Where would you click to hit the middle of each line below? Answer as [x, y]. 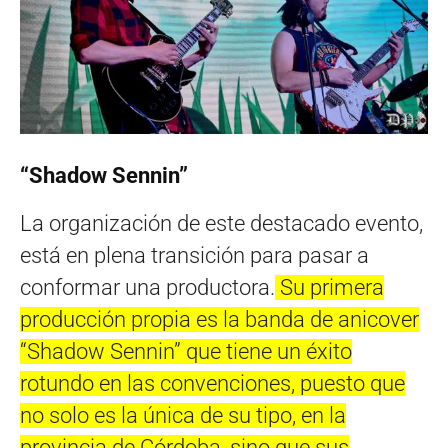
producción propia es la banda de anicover [219, 319]
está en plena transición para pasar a [194, 255]
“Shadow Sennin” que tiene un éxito [186, 351]
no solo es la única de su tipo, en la [183, 415]
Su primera [329, 287]
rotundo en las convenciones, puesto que [212, 383]
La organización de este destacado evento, [221, 223]
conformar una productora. [147, 287]
